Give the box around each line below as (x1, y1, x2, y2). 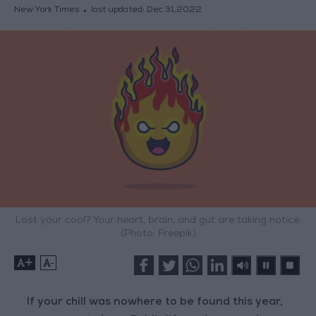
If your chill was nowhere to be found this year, (27, 297, 284, 309)
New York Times (13, 6, 79, 16)
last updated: (90, 6, 147, 16)
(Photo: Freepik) (120, 229, 196, 240)
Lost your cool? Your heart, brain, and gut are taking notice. (15, 216, 301, 226)
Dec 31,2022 (146, 6, 202, 16)
